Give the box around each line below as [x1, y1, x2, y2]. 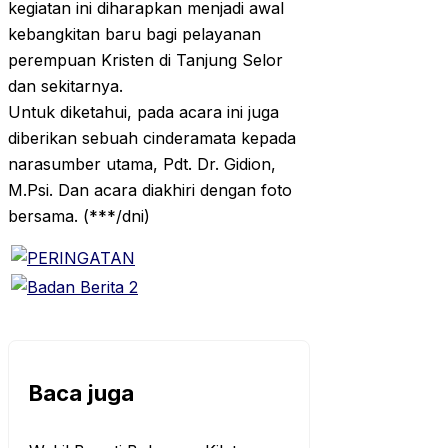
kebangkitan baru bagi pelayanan [8, 24, 261, 45]
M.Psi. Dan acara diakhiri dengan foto [8, 180, 292, 201]
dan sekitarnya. [8, 76, 123, 97]
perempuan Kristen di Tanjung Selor [8, 50, 283, 71]
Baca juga [29, 380, 134, 407]
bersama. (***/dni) [8, 206, 150, 227]
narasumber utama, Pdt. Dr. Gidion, [8, 154, 276, 175]
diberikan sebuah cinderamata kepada [8, 128, 296, 149]
